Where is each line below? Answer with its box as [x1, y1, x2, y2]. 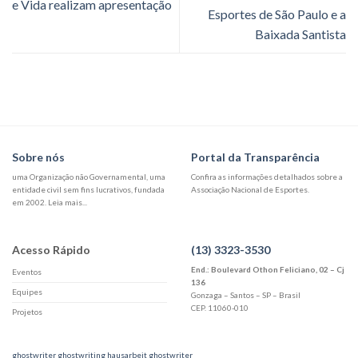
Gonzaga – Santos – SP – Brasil [191, 290, 300, 300]
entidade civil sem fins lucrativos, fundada [12, 185, 165, 195]
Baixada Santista [255, 26, 346, 42]
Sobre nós [12, 150, 65, 165]
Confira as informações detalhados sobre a [191, 172, 343, 182]
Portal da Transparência [191, 150, 320, 165]
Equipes [12, 287, 42, 297]
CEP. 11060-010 [191, 303, 249, 313]
